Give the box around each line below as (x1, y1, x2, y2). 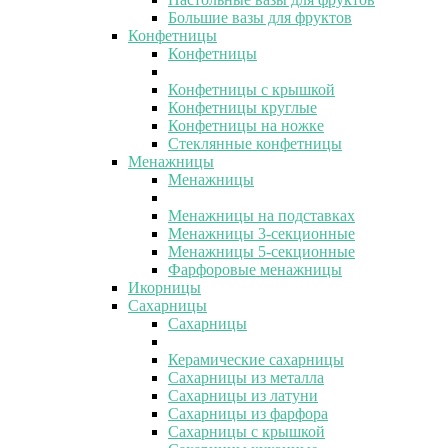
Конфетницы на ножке (168, 116, 324, 134)
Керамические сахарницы (168, 350, 344, 368)
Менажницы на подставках (168, 206, 355, 224)
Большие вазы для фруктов (168, 8, 352, 26)
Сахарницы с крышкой (168, 422, 325, 440)
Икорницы (128, 278, 201, 296)
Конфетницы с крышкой (168, 80, 335, 98)
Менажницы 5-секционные (168, 242, 355, 260)
